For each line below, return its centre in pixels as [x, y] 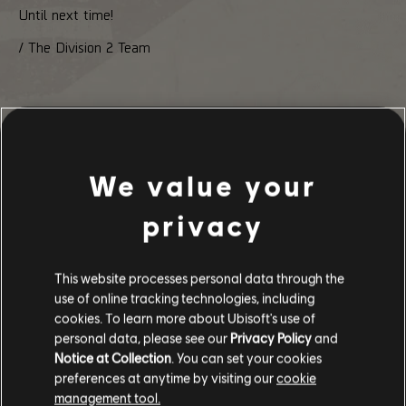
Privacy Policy [271, 338]
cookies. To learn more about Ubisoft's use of [185, 318]
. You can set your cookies [246, 358]
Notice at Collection [113, 358]
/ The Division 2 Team [84, 46]
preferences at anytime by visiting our [165, 377]
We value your [203, 185]
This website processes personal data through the [199, 278]
